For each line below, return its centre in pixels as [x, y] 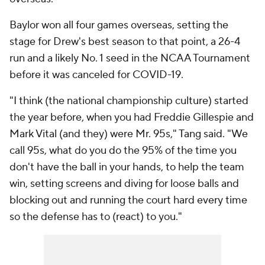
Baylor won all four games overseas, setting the [119, 25]
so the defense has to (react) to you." [96, 217]
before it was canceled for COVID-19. [96, 75]
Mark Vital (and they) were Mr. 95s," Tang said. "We [129, 134]
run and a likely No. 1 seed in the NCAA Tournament [130, 58]
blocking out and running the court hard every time [128, 200]
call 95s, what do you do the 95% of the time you [123, 151]
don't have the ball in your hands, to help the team [127, 167]
